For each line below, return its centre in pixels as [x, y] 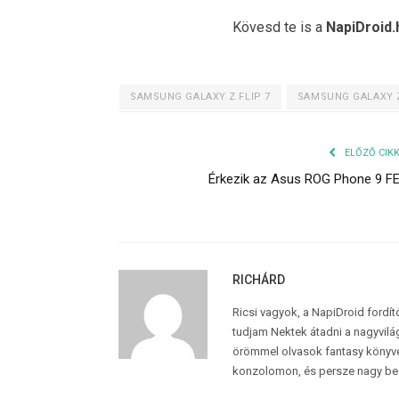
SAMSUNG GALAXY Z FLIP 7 [200, 96]
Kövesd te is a [279, 27]
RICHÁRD [259, 279]
